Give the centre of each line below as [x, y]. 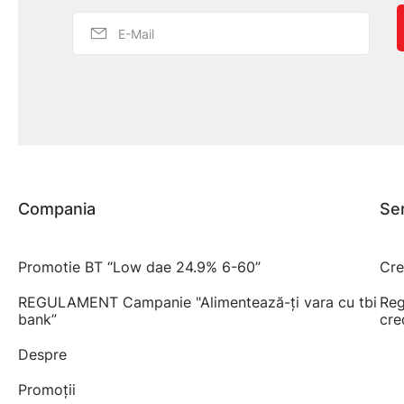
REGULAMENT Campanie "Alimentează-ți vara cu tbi [197, 302]
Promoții [47, 390]
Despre [42, 354]
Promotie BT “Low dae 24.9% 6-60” [139, 267]
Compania [57, 209]
